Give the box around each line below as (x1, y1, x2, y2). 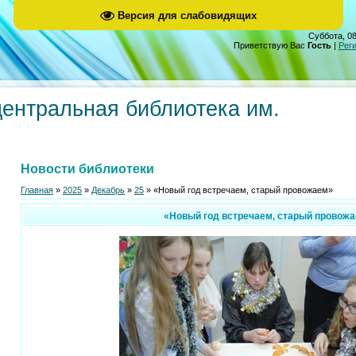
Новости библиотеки (21, 162, 154, 176)
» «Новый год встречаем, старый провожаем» (144, 184, 333, 195)
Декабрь (91, 184, 125, 195)
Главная (21, 184, 53, 195)
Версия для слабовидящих (117, 9, 257, 21)
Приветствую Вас (234, 41, 305, 50)
